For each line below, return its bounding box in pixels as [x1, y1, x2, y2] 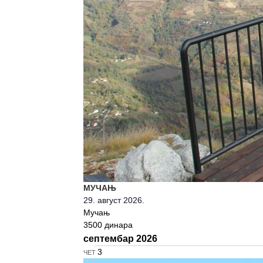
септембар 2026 [83, 232, 157, 244]
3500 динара [83, 220, 133, 230]
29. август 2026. [83, 195, 144, 205]
